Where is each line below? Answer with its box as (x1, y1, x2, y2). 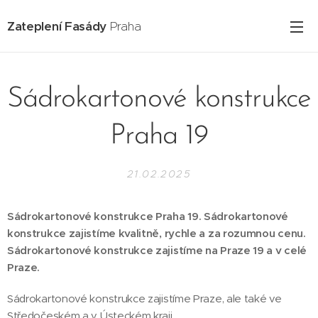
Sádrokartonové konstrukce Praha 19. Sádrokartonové (7, 209, 288, 223)
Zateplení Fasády (7, 18, 107, 34)
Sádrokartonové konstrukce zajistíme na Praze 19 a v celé (7, 243, 307, 257)
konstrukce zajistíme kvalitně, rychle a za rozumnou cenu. (7, 226, 306, 240)
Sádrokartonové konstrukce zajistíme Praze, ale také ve (7, 292, 282, 305)
